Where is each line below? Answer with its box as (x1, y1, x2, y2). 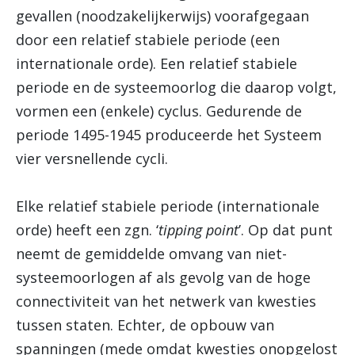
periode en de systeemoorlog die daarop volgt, (16, 78, 337, 97)
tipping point (158, 220, 239, 239)
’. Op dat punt (239, 220, 333, 239)
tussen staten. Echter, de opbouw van (16, 315, 274, 334)
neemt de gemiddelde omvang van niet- (16, 244, 287, 263)
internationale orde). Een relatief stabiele (16, 54, 297, 73)
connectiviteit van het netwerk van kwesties (16, 292, 316, 311)
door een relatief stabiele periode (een (16, 30, 280, 49)
